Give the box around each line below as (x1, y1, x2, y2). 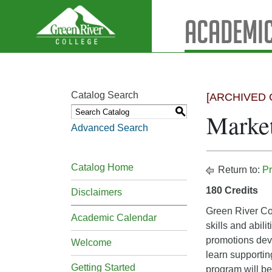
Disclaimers (71, 187, 122, 197)
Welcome (71, 237, 112, 248)
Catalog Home (71, 162, 134, 172)
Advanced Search (71, 123, 148, 133)
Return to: (216, 165, 262, 175)
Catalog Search (71, 90, 138, 100)
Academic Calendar (71, 212, 157, 223)
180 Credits (206, 185, 258, 195)
